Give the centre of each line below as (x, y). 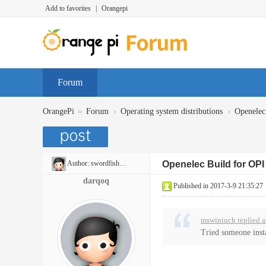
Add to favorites (68, 8)
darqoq (96, 181)
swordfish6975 (105, 163)
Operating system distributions (172, 111)
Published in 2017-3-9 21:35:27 (218, 186)
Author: (78, 163)
